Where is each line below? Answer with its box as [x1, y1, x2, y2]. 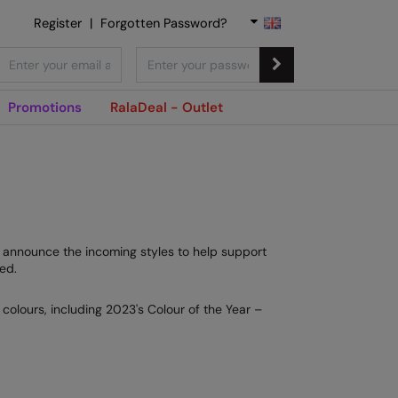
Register [34, 15, 82, 31]
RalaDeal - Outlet [110, 99, 223, 116]
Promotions [8, 99, 82, 116]
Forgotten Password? [100, 15, 227, 31]
